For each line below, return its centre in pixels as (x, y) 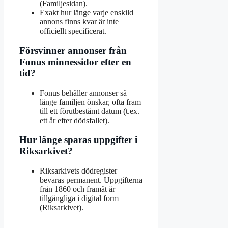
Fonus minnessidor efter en (75, 62)
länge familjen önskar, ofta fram (90, 102)
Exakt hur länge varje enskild (87, 13)
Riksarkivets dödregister (78, 170)
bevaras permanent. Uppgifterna (91, 180)
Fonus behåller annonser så (83, 93)
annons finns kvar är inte (79, 22)
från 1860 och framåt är (77, 189)
